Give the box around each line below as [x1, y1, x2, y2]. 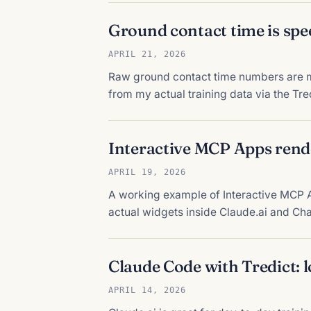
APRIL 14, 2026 [108, 284, 186, 295]
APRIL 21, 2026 [108, 48, 186, 59]
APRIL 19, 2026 [108, 166, 186, 177]
